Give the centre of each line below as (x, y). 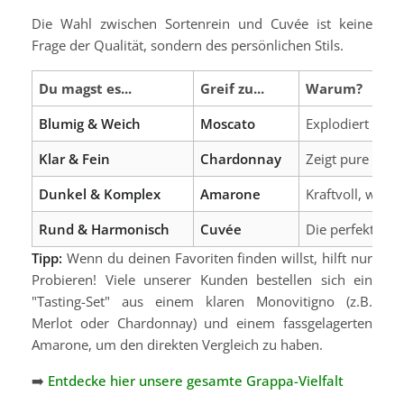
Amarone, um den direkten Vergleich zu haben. (177, 344)
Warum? (334, 88)
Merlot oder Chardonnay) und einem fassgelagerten (202, 322)
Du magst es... (85, 88)
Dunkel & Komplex (100, 193)
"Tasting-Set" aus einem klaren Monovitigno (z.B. (202, 301)
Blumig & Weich (90, 123)
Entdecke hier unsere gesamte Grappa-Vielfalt (196, 380)
